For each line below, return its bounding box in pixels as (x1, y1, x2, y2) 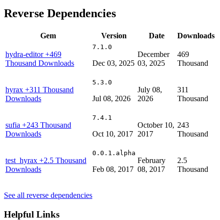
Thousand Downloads (5, 58, 74, 67)
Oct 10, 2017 (92, 129, 133, 138)
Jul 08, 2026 (92, 94, 131, 103)
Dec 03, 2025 (92, 58, 135, 67)
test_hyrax (5, 156, 39, 165)
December (137, 50, 169, 58)
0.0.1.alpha (92, 149, 136, 157)
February (137, 156, 165, 165)
